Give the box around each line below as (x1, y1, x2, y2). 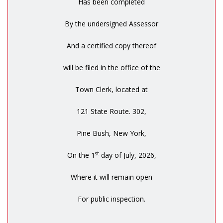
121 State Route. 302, (77, 107, 146, 116)
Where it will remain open (71, 172, 152, 182)
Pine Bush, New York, (77, 128, 146, 138)
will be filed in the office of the (63, 63, 160, 73)
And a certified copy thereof (67, 41, 156, 51)
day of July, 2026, (99, 150, 156, 160)
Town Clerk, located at (75, 85, 148, 95)
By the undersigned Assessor (65, 19, 158, 29)
